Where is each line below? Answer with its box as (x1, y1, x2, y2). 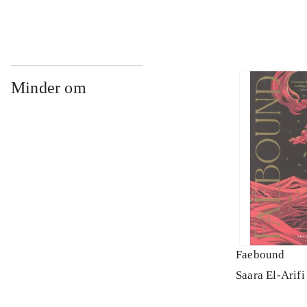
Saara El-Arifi (236, 269, 305, 282)
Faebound (236, 248, 285, 262)
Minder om (11, 79, 86, 97)
